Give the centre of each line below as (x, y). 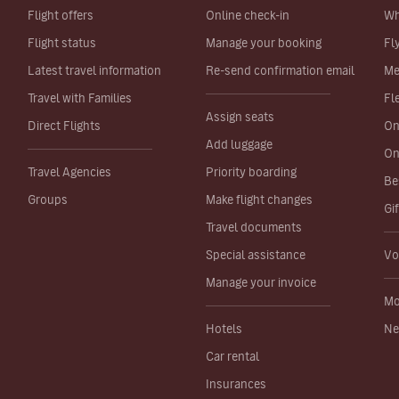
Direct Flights (64, 126)
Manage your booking (264, 43)
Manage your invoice (261, 282)
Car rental (232, 356)
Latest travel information (94, 70)
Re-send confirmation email (280, 70)
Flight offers (61, 15)
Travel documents (254, 227)
